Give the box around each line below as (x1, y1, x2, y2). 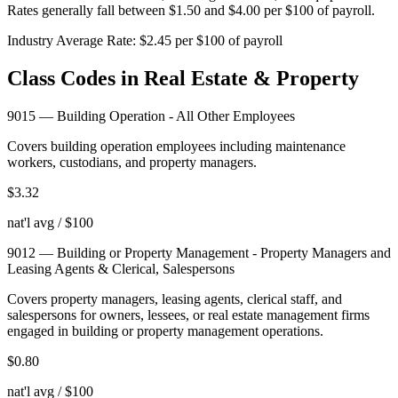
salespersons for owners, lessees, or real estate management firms (7, 306, 370, 322)
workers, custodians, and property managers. (7, 154, 257, 170)
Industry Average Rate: (7, 32, 136, 48)
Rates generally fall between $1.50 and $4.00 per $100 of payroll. (7, 2, 375, 18)
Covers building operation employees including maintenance (7, 138, 346, 154)
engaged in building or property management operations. (7, 322, 323, 338)
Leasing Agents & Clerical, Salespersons (7, 260, 235, 276)
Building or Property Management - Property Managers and (57, 244, 391, 260)
